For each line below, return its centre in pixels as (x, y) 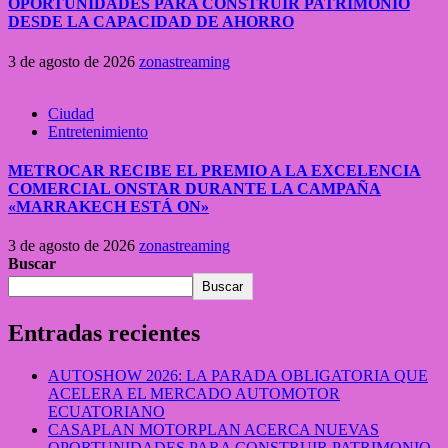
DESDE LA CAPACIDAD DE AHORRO (151, 22)
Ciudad (71, 113)
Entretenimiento (98, 131)
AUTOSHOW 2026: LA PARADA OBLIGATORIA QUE (238, 376)
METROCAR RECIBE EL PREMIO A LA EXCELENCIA (214, 170)
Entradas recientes (104, 333)
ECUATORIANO (106, 412)
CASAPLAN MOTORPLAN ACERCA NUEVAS (213, 430)
